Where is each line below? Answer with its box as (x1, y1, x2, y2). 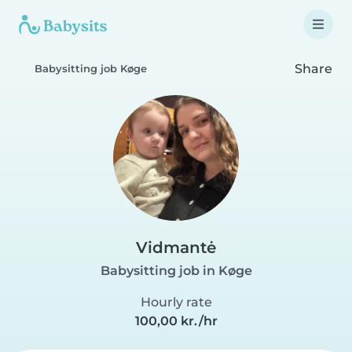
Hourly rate (140, 295, 212, 310)
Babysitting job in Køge (100, 263, 252, 278)
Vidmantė (136, 238, 216, 257)
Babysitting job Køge (35, 63, 147, 75)
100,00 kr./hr (134, 313, 218, 328)
